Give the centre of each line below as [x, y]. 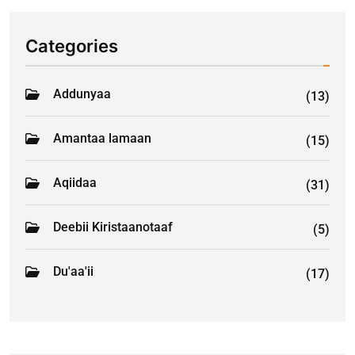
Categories [72, 46]
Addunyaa [82, 94]
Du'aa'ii [73, 272]
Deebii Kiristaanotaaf [113, 227]
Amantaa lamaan [102, 139]
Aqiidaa [75, 183]
